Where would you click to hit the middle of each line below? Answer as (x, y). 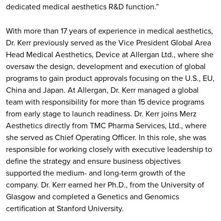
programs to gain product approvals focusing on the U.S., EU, (110, 78)
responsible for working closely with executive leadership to (109, 149)
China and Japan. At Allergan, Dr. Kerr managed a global (102, 90)
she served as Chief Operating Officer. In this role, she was (106, 138)
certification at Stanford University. (65, 209)
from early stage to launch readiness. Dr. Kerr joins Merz (101, 114)
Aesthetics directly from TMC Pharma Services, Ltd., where (106, 126)
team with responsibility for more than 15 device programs (105, 102)
